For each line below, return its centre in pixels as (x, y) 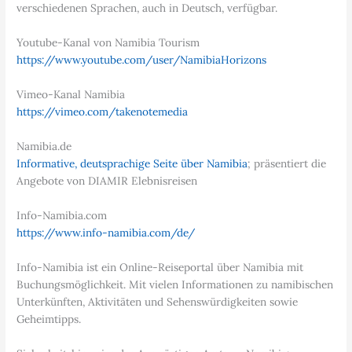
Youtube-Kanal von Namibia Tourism (108, 43)
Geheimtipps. (49, 319)
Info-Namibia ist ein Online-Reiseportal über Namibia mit (160, 267)
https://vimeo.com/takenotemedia (103, 112)
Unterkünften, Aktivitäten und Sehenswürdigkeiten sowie (158, 301)
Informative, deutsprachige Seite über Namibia (132, 164)
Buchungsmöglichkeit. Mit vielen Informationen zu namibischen (175, 284)
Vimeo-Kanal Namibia (71, 95)
